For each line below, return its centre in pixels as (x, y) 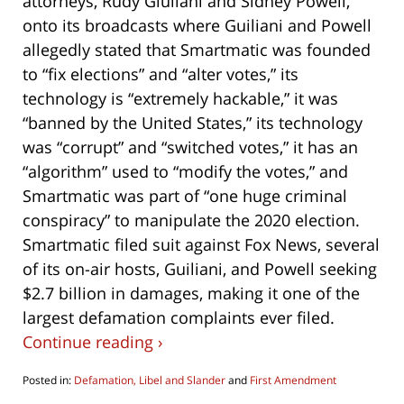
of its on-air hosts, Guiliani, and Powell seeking (200, 269)
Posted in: (47, 381)
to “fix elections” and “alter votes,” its (161, 74)
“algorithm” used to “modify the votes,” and (185, 172)
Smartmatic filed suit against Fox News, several (201, 245)
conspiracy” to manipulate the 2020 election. (191, 220)
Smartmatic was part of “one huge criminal (185, 196)
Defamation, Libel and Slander (150, 381)
